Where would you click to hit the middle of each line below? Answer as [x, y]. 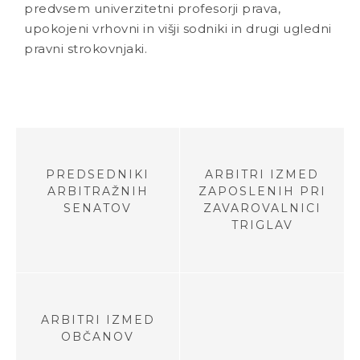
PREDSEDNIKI [98, 175]
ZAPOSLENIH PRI [262, 192]
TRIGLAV [262, 225]
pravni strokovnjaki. [86, 49]
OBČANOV [98, 337]
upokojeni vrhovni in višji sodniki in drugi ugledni [178, 29]
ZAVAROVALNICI [262, 209]
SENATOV [98, 209]
